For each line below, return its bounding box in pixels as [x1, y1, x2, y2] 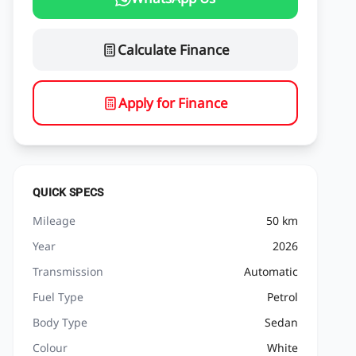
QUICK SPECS [33, 186, 104, 199]
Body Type [33, 315, 87, 330]
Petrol [267, 289, 298, 304]
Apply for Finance [118, 94, 228, 112]
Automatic [244, 264, 298, 279]
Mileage [33, 213, 75, 228]
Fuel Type [33, 289, 83, 304]
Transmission [33, 264, 103, 279]
